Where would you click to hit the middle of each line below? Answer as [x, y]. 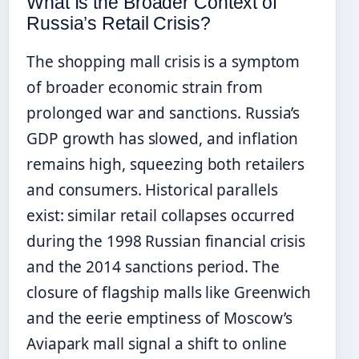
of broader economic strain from [145, 87]
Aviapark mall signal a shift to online [157, 343]
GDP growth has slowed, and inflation [163, 138]
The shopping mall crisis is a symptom [163, 61]
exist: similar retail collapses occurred [161, 215]
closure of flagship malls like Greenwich [169, 292]
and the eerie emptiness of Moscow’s [159, 318]
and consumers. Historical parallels [152, 190]
